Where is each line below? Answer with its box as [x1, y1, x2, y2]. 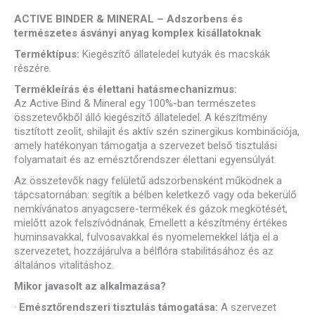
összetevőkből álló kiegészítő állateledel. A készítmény [14, 110, 267, 124]
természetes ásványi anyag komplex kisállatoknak [14, 26, 261, 39]
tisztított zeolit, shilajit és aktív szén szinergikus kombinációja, [14, 124, 300, 138]
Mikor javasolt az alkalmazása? [14, 279, 166, 292]
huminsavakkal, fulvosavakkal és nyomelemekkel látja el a [14, 230, 278, 243]
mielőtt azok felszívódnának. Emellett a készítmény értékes [14, 216, 288, 229]
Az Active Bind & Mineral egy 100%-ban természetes [14, 96, 256, 110]
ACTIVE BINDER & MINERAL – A [14, 12, 174, 25]
